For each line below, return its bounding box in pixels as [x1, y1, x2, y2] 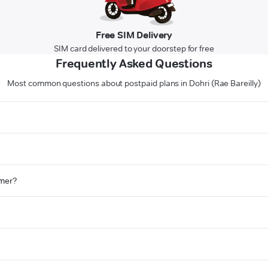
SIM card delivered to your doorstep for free [54, 43, 214, 54]
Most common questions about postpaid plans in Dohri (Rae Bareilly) [7, 78, 261, 89]
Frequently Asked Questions [56, 56, 212, 71]
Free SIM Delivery [95, 29, 173, 41]
